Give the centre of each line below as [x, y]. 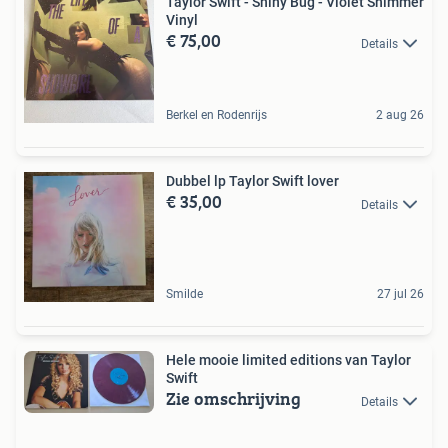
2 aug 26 [400, 115]
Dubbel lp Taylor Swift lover [252, 181]
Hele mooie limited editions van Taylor [288, 360]
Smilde [184, 294]
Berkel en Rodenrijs [216, 115]
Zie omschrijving [233, 399]
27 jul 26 [400, 294]
